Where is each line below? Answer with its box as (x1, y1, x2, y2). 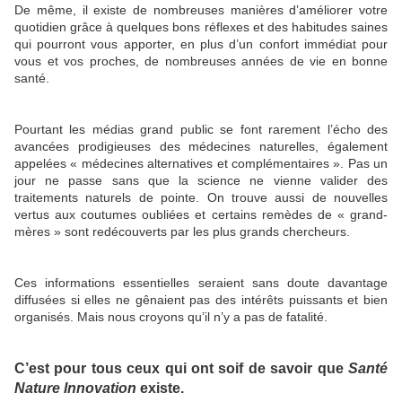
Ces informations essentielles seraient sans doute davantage (14, 275, 388, 291)
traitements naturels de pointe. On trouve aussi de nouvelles (14, 190, 388, 205)
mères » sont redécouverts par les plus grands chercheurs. (14, 224, 350, 240)
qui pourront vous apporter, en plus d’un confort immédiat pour (14, 37, 388, 52)
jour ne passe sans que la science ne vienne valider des (14, 173, 388, 188)
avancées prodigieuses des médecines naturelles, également (14, 139, 388, 154)
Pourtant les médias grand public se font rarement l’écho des (14, 122, 388, 137)
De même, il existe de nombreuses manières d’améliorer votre (14, 3, 388, 18)
